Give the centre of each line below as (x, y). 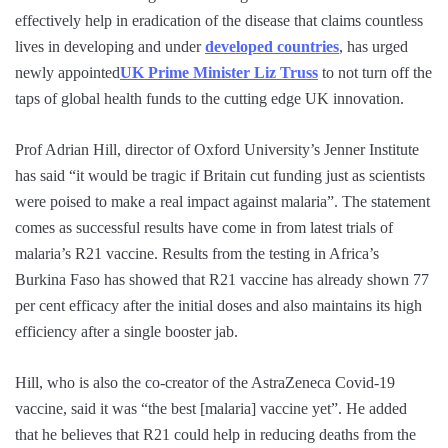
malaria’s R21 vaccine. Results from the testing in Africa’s (197, 253)
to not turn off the (375, 72)
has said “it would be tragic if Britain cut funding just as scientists (220, 175)
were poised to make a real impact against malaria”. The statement (222, 201)
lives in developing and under (110, 46)
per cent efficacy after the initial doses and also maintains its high (218, 305)
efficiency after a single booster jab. (126, 331)
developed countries (272, 46)
